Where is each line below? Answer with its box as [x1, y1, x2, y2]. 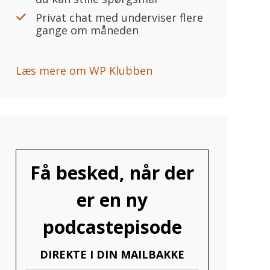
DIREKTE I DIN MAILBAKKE [40, 247, 185, 262]
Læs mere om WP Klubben [16, 63, 153, 78]
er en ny [77, 187, 148, 213]
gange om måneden [36, 23, 139, 38]
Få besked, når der [30, 160, 195, 186]
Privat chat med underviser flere [36, 10, 204, 25]
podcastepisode [42, 215, 182, 240]
